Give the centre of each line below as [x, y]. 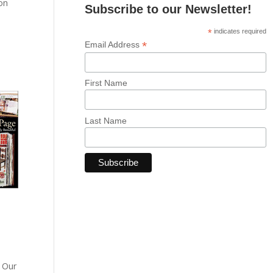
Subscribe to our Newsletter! [168, 9]
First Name [106, 83]
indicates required [239, 31]
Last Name [106, 120]
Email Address [114, 44]
